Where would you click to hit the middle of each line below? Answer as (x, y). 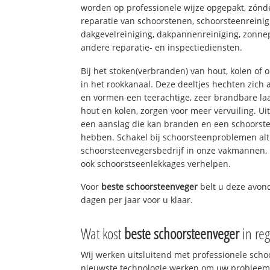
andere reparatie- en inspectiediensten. (162, 47)
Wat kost (103, 234)
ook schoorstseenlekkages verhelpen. (156, 163)
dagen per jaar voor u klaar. (137, 200)
